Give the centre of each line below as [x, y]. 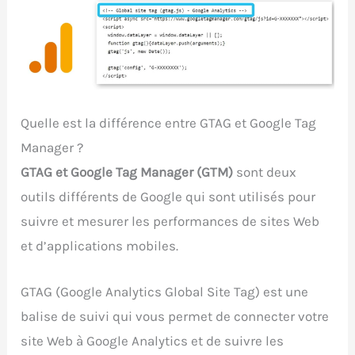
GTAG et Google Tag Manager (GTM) [127, 172]
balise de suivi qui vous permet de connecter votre [175, 316]
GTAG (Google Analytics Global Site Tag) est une [165, 291]
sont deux [265, 172]
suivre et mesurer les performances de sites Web [170, 221]
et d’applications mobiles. [100, 245]
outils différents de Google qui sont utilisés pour [168, 196]
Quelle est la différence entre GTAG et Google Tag [169, 122]
